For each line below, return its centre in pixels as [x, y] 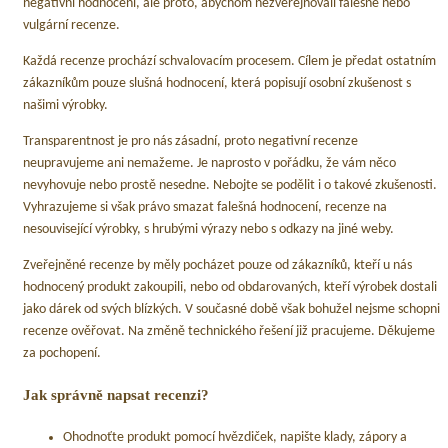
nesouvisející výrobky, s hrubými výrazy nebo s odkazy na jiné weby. [208, 229]
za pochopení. [62, 354]
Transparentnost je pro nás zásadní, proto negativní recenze [190, 141]
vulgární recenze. [71, 25]
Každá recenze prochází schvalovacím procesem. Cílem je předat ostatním [229, 61]
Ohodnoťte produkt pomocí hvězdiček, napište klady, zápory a [235, 437]
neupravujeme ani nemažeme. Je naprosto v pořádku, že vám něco [209, 163]
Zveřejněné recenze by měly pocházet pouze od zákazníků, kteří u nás [217, 266]
